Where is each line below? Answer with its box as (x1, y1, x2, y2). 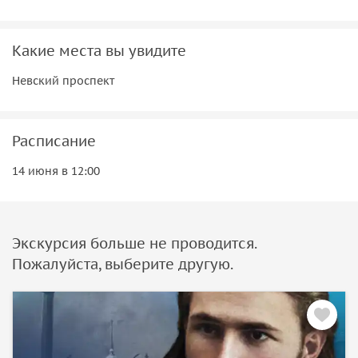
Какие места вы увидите (12, 41, 186, 60)
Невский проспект (12, 73, 114, 88)
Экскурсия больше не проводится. (12, 233, 257, 253)
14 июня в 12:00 (12, 163, 100, 178)
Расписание (12, 131, 96, 150)
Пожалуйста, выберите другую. (12, 254, 233, 273)
